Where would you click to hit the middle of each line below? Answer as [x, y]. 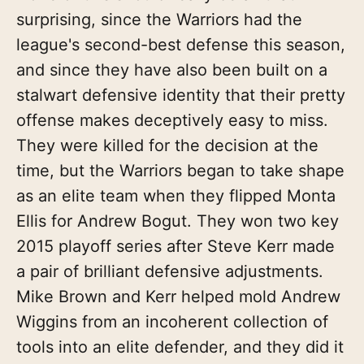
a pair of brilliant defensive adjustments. [170, 271]
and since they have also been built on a [172, 69]
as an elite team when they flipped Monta [176, 195]
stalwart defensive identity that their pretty [181, 95]
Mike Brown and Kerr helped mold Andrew [178, 296]
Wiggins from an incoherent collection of [172, 321]
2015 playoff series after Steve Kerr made [175, 246]
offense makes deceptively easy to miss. [172, 120]
